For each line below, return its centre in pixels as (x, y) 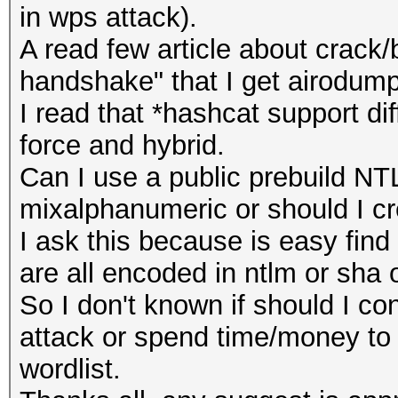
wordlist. (70, 369)
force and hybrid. (122, 145)
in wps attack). (108, 17)
